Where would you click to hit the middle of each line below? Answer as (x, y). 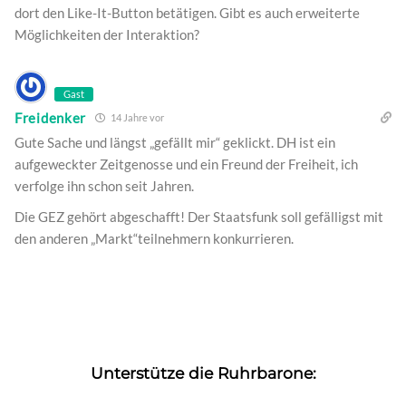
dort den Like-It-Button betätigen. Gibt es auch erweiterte (187, 13)
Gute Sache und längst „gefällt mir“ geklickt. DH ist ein (175, 143)
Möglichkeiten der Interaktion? (107, 35)
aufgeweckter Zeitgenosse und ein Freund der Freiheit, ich (186, 164)
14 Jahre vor (136, 118)
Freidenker (50, 117)
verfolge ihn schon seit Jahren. (104, 186)
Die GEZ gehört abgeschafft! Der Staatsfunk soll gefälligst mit (199, 217)
